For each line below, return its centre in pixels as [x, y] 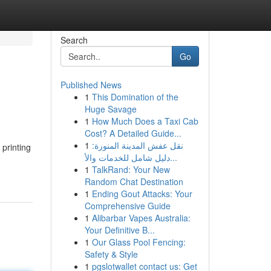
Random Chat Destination [134, 181]
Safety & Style [111, 254]
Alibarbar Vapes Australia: [141, 218]
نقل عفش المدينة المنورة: [137, 145]
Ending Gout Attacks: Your [142, 194]
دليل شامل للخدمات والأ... [173, 157]
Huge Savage [110, 109]
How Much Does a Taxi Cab [145, 121]
